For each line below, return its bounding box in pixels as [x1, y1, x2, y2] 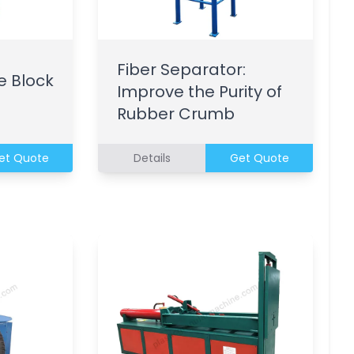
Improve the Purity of [117, 80, 282, 103]
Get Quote [229, 149, 289, 166]
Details [133, 149, 171, 166]
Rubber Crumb [117, 102, 235, 125]
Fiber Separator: [117, 58, 246, 81]
